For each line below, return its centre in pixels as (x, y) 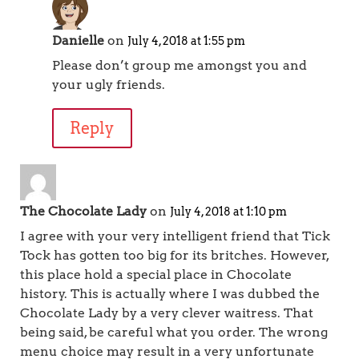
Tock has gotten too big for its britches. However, (174, 255)
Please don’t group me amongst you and (179, 65)
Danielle (78, 40)
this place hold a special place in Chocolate (156, 274)
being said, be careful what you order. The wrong (174, 332)
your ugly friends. (109, 85)
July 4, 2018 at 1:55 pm (186, 41)
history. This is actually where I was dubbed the (170, 294)
